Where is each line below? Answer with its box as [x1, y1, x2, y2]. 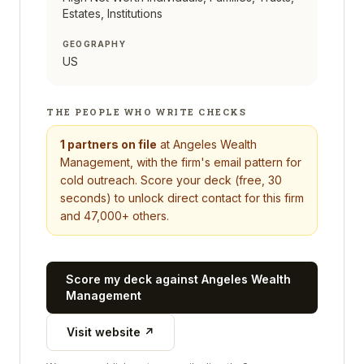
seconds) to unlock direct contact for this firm [60, 191, 304, 205]
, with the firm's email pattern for [130, 155, 301, 169]
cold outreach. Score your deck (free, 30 [60, 173, 282, 187]
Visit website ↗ [67, 325, 154, 339]
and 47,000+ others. [60, 209, 169, 223]
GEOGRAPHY [63, 39, 126, 49]
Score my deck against [66, 272, 201, 286]
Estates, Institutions [63, 6, 162, 20]
